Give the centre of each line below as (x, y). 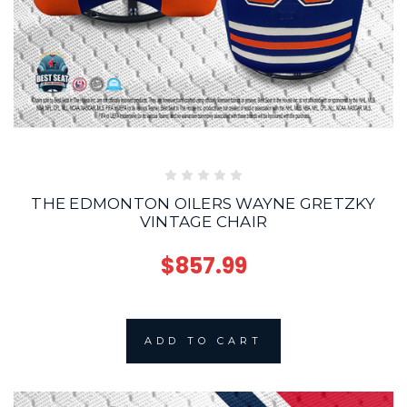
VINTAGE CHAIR (203, 222)
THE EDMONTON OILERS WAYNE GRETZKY (203, 204)
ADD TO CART (203, 341)
